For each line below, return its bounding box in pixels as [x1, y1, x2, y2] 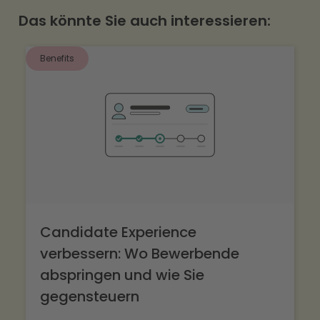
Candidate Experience [40, 222, 196, 242]
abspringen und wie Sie [40, 265, 204, 285]
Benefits [40, 52, 74, 64]
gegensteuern [40, 286, 139, 306]
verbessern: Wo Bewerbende [40, 244, 239, 264]
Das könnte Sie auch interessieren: [19, 11, 271, 31]
